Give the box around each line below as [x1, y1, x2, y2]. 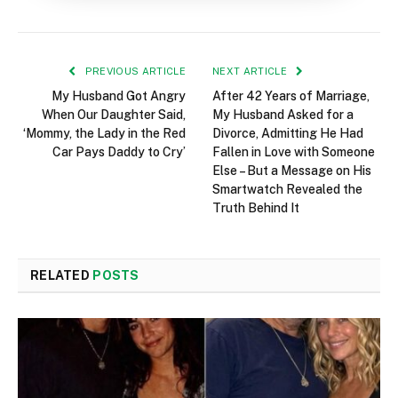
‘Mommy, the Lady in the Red [23, 126, 186, 141]
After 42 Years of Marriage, [212, 89, 370, 104]
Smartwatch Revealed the [212, 182, 362, 197]
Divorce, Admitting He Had [212, 126, 363, 141]
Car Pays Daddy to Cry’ [52, 145, 186, 160]
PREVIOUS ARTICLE [82, 66, 186, 77]
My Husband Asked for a [212, 107, 354, 123]
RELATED [30, 268, 93, 283]
